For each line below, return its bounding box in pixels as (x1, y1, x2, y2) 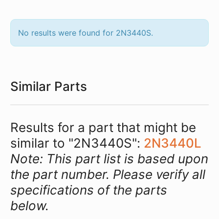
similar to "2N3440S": (10, 135, 140, 151)
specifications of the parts (10, 182, 167, 198)
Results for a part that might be (10, 120, 196, 135)
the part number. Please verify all (10, 167, 205, 182)
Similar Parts (10, 78, 87, 94)
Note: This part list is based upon (10, 151, 208, 167)
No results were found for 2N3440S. (18, 28, 153, 38)
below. (10, 198, 49, 214)
